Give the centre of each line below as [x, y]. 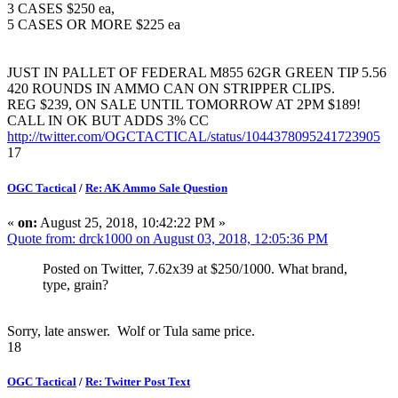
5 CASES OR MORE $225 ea [94, 25]
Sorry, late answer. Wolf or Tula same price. [131, 330]
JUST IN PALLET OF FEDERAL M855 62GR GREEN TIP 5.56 [197, 73]
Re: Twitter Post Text [138, 381]
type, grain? [76, 284]
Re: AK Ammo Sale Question [156, 187]
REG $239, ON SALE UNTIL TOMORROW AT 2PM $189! [186, 105]
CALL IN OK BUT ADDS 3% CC [108, 121]
